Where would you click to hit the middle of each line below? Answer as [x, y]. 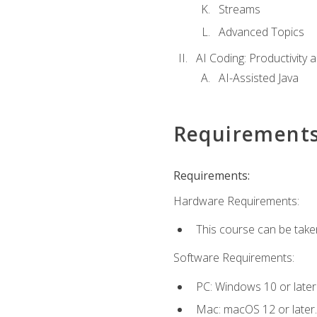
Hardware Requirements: [236, 201]
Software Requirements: [234, 258]
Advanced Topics [261, 32]
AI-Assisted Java [258, 78]
